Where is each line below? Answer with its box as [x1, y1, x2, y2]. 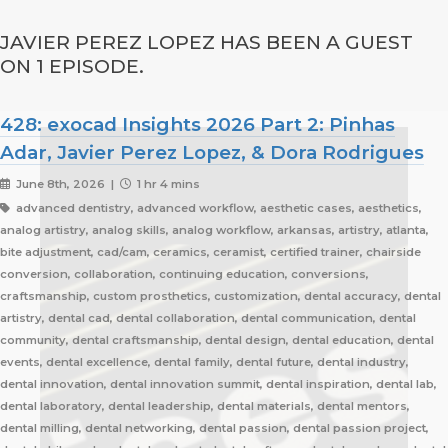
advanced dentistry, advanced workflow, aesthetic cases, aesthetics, [12, 201, 422, 216]
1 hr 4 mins [133, 177, 200, 192]
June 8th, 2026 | [12, 177, 120, 192]
